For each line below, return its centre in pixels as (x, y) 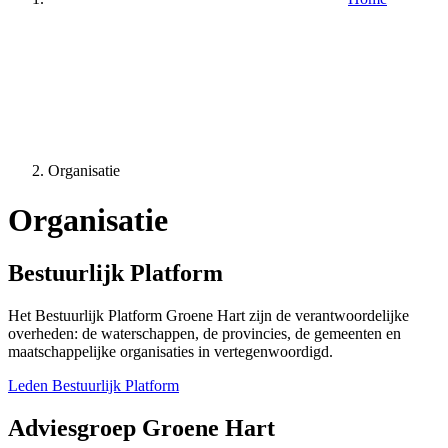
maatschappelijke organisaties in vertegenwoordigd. (170, 351)
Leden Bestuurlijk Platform (93, 385)
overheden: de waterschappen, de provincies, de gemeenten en (204, 333)
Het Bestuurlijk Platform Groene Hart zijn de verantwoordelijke (208, 315)
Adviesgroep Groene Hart (141, 427)
